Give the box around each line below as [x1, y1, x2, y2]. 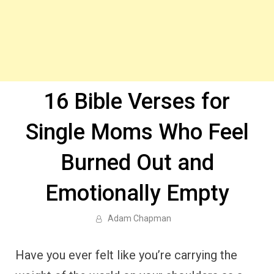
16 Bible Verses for [44, 89, 230, 114]
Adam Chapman [107, 213, 171, 223]
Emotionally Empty [45, 180, 229, 206]
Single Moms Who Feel [25, 119, 249, 145]
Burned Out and [60, 150, 214, 176]
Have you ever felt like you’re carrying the [15, 248, 237, 262]
